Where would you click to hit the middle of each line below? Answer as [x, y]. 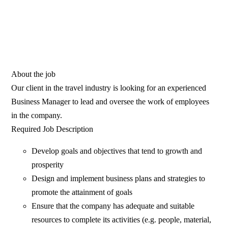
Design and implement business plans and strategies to [119, 179]
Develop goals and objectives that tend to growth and [117, 151]
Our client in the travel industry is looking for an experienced [109, 88]
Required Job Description [52, 129]
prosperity [48, 165]
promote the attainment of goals [82, 192]
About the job [34, 74]
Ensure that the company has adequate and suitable [113, 206]
